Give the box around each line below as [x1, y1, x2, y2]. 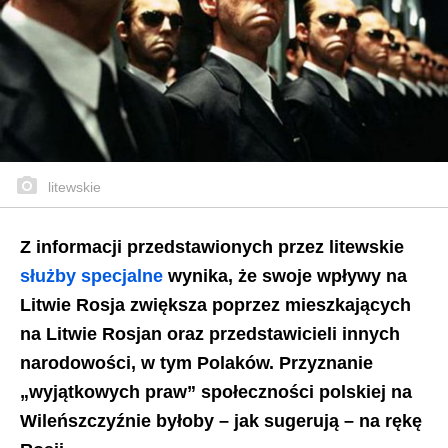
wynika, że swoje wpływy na [163, 265, 407, 286]
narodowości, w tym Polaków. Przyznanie [20, 352, 373, 373]
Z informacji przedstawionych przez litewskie [20, 236, 404, 257]
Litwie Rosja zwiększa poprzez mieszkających [20, 294, 411, 315]
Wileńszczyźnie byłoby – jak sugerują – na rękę [20, 410, 422, 431]
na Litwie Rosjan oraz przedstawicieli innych [20, 323, 400, 344]
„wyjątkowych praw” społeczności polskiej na [20, 381, 412, 402]
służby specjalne [20, 265, 163, 286]
